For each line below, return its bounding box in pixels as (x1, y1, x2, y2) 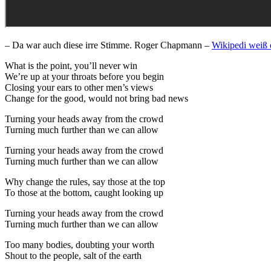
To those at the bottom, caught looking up (5, 187, 163, 198)
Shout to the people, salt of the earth (5, 250, 142, 261)
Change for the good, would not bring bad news (5, 93, 188, 103)
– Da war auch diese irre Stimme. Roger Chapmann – (5, 39, 212, 50)
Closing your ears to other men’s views (5, 82, 153, 93)
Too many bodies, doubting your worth (5, 239, 154, 250)
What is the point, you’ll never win (5, 60, 137, 71)
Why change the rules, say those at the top (5, 176, 165, 187)
